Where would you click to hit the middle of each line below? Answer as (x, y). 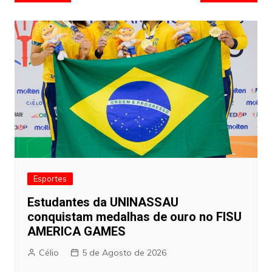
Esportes (50, 178)
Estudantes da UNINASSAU (103, 202)
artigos (40, 22)
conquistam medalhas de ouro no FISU (134, 216)
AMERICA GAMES (76, 231)
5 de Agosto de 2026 (124, 252)
